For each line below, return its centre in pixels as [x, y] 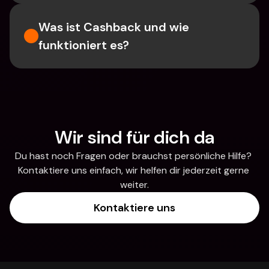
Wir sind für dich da [134, 137]
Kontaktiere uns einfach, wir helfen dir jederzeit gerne [133, 170]
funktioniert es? [84, 45]
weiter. [134, 185]
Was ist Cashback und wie [114, 27]
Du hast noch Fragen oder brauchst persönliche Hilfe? [133, 156]
